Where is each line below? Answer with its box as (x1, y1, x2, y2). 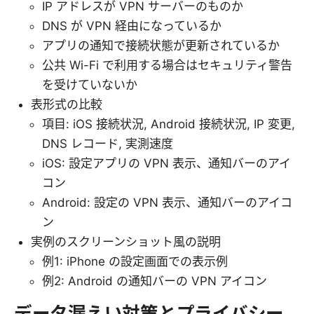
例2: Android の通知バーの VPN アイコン (42, 273, 267, 288)
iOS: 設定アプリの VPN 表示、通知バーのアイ (42, 156, 291, 170)
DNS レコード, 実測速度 (42, 136, 173, 151)
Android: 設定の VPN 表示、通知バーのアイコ (42, 195, 292, 210)
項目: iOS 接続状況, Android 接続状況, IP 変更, (42, 116, 295, 131)
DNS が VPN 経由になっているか (42, 18, 221, 33)
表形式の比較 (31, 97, 102, 111)
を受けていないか (42, 77, 137, 92)
